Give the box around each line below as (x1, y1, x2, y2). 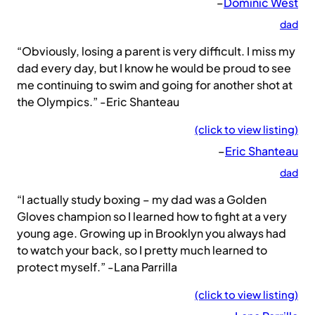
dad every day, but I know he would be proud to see (17, 60, 291, 76)
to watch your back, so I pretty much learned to (17, 243, 267, 258)
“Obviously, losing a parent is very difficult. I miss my (17, 44, 295, 59)
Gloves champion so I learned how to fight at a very (17, 209, 287, 224)
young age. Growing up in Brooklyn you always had (17, 226, 286, 241)
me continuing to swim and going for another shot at (17, 77, 292, 93)
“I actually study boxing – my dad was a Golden (17, 192, 266, 207)
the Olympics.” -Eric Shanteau (17, 94, 179, 110)
